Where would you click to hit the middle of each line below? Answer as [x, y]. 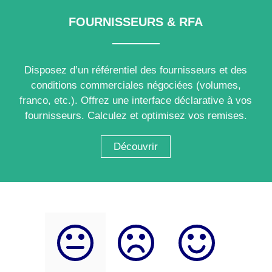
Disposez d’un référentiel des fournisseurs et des [136, 70]
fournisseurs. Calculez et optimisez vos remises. [136, 115]
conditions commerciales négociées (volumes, [136, 85]
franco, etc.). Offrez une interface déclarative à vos [136, 100]
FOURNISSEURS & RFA [136, 22]
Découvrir [136, 146]
